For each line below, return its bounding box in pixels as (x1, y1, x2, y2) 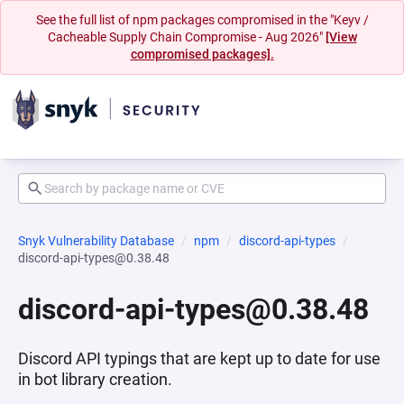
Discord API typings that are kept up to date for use (18, 349, 381, 368)
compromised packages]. (130, 47, 274, 61)
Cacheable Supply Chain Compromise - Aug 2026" (47, 30, 326, 44)
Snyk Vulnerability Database (18, 234, 174, 248)
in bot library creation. (18, 370, 172, 389)
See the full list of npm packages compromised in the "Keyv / (35, 13, 369, 27)
